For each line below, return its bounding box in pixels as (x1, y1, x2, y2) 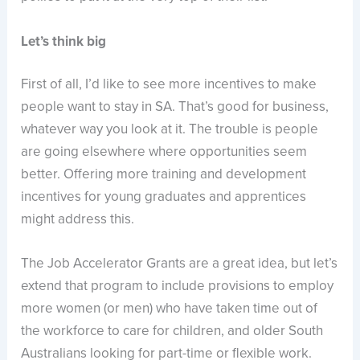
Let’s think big (21, 31, 107, 51)
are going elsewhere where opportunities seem (21, 141, 308, 162)
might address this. (21, 209, 135, 230)
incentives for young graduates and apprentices (21, 186, 307, 207)
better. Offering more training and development (21, 164, 307, 185)
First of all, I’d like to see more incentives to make (21, 74, 317, 95)
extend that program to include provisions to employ (21, 276, 334, 297)
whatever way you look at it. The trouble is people (21, 119, 319, 140)
